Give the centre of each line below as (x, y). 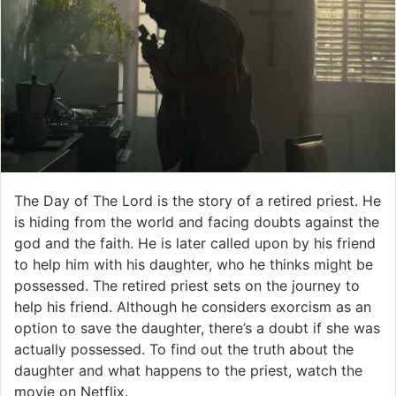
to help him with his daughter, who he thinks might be (194, 264)
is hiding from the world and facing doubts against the (197, 221)
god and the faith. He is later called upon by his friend (195, 243)
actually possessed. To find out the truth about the (184, 349)
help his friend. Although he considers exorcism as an (193, 306)
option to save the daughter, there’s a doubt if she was (197, 327)
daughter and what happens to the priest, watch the (188, 370)
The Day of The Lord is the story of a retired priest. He (198, 200)
